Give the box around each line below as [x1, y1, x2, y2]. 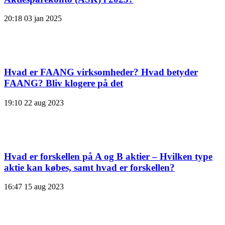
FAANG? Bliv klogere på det [4, 78, 123, 89]
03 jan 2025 [24, 14, 62, 23]
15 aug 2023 [24, 182, 64, 191]
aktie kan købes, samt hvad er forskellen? [4, 162, 175, 173]
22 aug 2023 [24, 98, 64, 107]
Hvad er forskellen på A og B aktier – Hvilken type [4, 151, 212, 162]
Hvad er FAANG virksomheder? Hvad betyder [4, 67, 198, 78]
